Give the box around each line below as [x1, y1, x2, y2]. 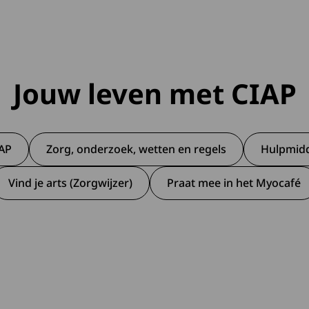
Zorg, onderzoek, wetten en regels [46, 141, 226, 157]
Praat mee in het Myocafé [167, 175, 301, 190]
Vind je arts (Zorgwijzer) [8, 175, 132, 190]
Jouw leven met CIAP [12, 74, 297, 112]
